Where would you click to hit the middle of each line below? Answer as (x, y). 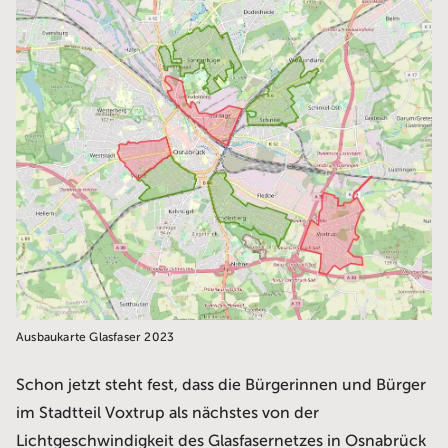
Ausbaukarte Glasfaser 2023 (95, 337)
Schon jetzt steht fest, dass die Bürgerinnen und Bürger (221, 385)
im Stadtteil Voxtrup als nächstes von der (167, 413)
